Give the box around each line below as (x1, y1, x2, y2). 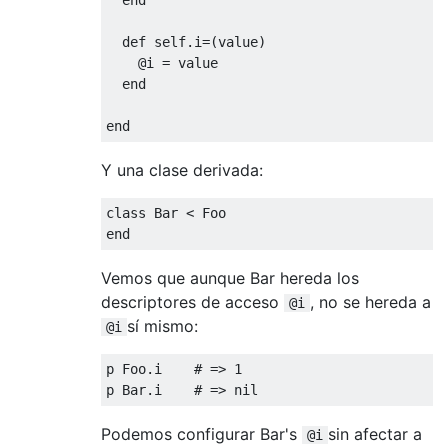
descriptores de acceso (101, 291, 284, 312)
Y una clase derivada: (101, 159, 263, 180)
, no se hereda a (310, 291, 431, 312)
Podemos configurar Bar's (101, 423, 302, 444)
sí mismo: (127, 315, 198, 336)
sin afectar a (328, 423, 422, 444)
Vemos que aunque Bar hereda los (101, 267, 359, 288)
